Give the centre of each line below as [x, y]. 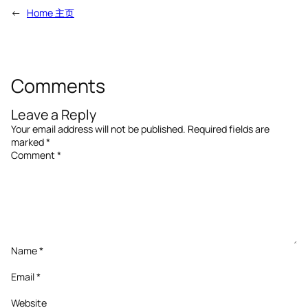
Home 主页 [51, 12]
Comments [58, 86]
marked [29, 142]
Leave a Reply [54, 115]
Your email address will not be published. [98, 129]
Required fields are [229, 129]
